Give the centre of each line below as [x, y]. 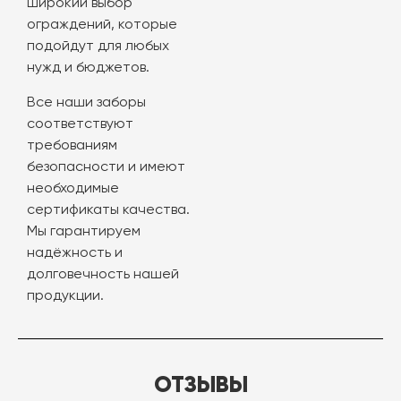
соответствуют [80, 124]
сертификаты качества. [108, 210]
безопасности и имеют [106, 167]
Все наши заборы [86, 103]
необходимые [73, 189]
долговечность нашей [103, 275]
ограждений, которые [102, 25]
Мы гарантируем [84, 232]
